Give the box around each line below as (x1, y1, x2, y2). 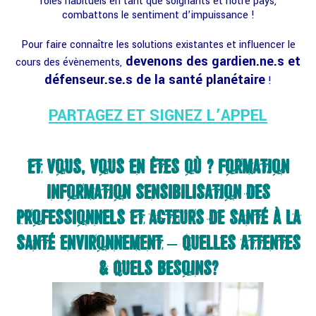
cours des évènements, (16, 55, 122, 71)
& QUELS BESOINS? (98, 258, 218, 279)
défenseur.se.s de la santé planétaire (44, 71, 265, 90)
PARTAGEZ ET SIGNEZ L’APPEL (49, 104, 267, 127)
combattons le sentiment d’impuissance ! (61, 7, 255, 23)
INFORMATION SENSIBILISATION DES (46, 182, 270, 203)
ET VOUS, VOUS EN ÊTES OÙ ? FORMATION (27, 157, 289, 178)
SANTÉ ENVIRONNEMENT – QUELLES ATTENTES (16, 233, 300, 254)
